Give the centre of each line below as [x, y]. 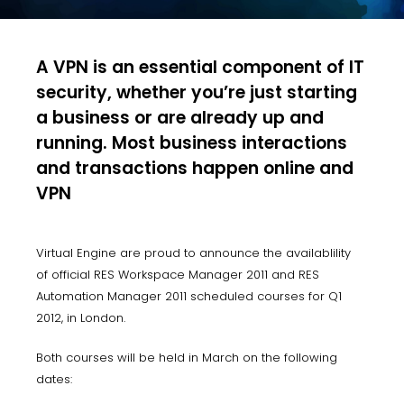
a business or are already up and [180, 118]
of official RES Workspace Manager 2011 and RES [178, 275]
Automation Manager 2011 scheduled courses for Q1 [189, 296]
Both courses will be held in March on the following [187, 357]
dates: [54, 379]
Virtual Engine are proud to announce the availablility [193, 253]
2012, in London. [81, 318]
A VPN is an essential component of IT [200, 67]
